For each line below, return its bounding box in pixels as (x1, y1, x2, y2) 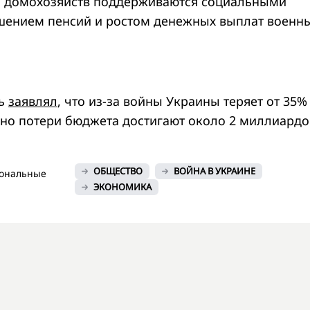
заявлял (8, 92, 57, 109)
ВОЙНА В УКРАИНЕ (174, 164, 256, 177)
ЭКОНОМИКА (93, 180, 152, 193)
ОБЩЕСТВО (93, 164, 143, 177)
